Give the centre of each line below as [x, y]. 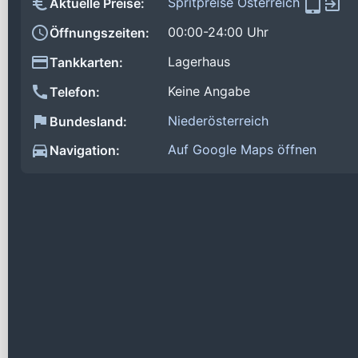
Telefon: [75, 91]
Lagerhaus [199, 62]
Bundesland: [88, 121]
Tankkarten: [86, 63]
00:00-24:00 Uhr [218, 32]
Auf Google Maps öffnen [242, 150]
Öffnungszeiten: [99, 33]
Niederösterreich [218, 120]
